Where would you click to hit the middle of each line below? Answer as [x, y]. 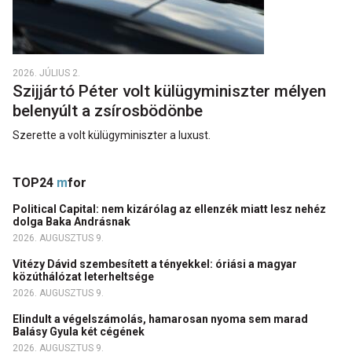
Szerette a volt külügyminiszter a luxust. [112, 136]
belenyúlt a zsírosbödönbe [110, 111]
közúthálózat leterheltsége [86, 277]
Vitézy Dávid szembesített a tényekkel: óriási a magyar [155, 264]
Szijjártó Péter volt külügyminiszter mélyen [169, 92]
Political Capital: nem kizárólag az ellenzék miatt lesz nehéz [169, 209]
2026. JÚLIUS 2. [46, 73]
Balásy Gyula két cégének [80, 332]
